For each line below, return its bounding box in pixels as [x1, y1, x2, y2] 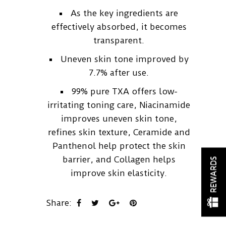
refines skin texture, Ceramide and [47, 127, 190, 137]
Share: [45, 197, 72, 208]
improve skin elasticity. [71, 167, 167, 178]
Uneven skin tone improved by [60, 53, 189, 64]
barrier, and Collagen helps [62, 154, 176, 164]
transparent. [93, 35, 145, 45]
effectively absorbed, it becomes [51, 21, 187, 32]
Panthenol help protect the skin [52, 140, 186, 151]
